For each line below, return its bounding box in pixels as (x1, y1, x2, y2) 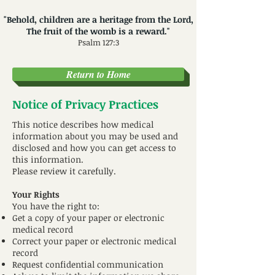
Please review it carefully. (12, 165, 116, 177)
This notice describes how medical (12, 118, 153, 130)
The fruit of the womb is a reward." (26, 25, 170, 37)
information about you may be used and (12, 130, 178, 142)
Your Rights (12, 188, 60, 200)
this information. (12, 153, 83, 165)
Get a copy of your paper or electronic (12, 212, 165, 223)
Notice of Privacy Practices (12, 96, 158, 112)
